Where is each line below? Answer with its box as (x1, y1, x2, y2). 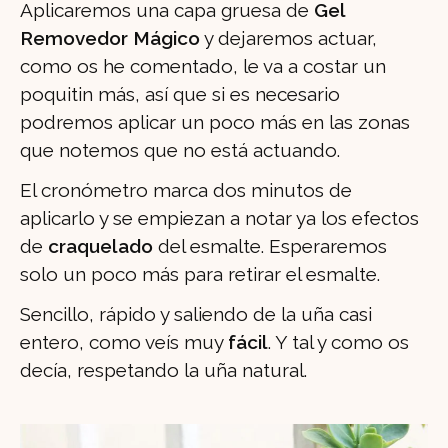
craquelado (48, 235, 158, 258)
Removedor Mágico (20, 27, 200, 50)
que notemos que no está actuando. (20, 139, 340, 162)
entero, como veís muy (20, 331, 228, 354)
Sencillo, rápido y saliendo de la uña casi (20, 303, 372, 326)
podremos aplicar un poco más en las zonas (20, 111, 410, 134)
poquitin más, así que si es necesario (20, 83, 340, 106)
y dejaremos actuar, (200, 27, 377, 50)
